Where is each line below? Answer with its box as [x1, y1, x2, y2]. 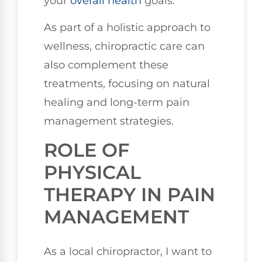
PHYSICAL [44, 160, 141, 184]
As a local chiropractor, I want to [44, 244, 212, 258]
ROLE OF [44, 138, 129, 161]
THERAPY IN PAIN [44, 182, 215, 206]
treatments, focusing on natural [44, 77, 210, 91]
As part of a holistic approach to [44, 21, 211, 35]
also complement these [44, 58, 168, 72]
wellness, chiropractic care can [44, 40, 205, 53]
